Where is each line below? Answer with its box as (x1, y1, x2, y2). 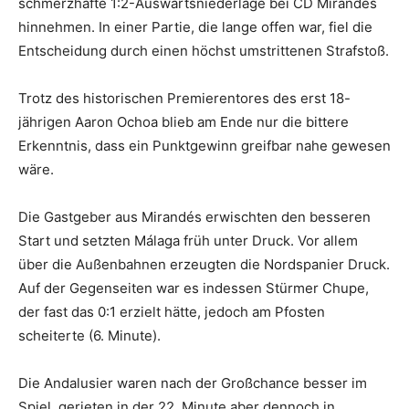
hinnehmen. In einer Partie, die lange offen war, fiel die (18, 17, 372, 36)
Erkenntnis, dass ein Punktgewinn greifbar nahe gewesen (18, 136, 391, 154)
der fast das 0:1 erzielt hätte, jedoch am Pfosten (18, 302, 325, 320)
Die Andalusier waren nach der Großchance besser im (18, 373, 367, 392)
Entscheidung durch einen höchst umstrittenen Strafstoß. (18, 41, 389, 59)
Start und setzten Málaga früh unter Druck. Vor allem (18, 231, 358, 249)
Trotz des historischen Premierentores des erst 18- (18, 89, 351, 107)
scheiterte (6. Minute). (18, 326, 161, 344)
